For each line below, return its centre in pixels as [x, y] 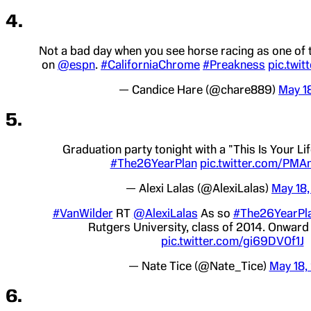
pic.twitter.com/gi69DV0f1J [232, 241]
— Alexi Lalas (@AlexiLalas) [199, 188]
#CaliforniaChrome [150, 65]
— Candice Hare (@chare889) [199, 90]
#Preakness [234, 65]
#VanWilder [83, 213]
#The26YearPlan [153, 163]
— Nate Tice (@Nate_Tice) [199, 266]
